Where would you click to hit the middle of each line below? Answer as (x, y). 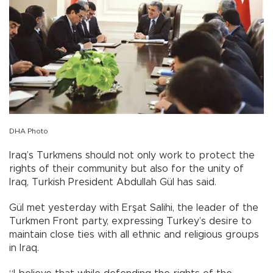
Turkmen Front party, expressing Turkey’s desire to (130, 222)
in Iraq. (24, 248)
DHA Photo (29, 131)
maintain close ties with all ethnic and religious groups (134, 235)
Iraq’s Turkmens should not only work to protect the (132, 156)
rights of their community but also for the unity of (126, 169)
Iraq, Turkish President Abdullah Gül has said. (113, 183)
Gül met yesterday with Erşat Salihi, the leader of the (134, 208)
